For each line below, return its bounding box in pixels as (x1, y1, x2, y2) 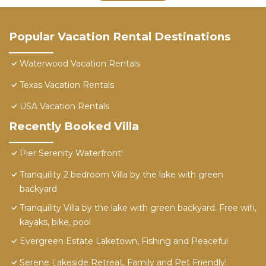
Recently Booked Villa (9, 119, 139, 134)
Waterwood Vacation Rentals (20, 58, 140, 69)
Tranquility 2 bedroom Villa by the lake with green (20, 169, 223, 180)
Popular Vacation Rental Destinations (9, 30, 230, 44)
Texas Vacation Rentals (20, 80, 114, 91)
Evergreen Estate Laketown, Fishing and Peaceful (20, 236, 228, 247)
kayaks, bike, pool (20, 217, 91, 228)
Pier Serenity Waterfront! (20, 148, 123, 159)
